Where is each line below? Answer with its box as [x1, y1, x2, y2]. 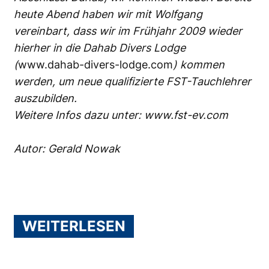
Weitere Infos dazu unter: [14, 108, 144, 121]
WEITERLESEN [22, 217, 125, 235]
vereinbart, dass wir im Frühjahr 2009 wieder [14, 24, 242, 37]
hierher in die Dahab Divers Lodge [14, 41, 186, 54]
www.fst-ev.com [144, 108, 228, 121]
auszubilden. [14, 91, 77, 104]
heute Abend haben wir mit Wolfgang [14, 7, 202, 20]
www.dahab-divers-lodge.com [18, 58, 173, 71]
